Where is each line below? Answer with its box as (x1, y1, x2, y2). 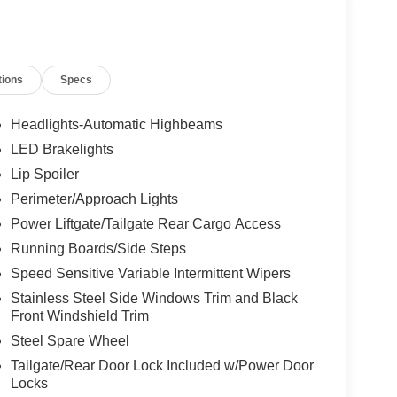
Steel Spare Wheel (10, 333, 129, 349)
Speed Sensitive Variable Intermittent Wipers (10, 266, 291, 282)
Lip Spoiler (10, 167, 79, 183)
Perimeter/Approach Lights (10, 191, 178, 207)
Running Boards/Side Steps (10, 241, 186, 257)
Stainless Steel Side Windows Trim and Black (10, 291, 298, 307)
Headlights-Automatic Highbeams (10, 117, 222, 133)
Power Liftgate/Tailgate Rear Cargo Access (10, 216, 281, 232)
